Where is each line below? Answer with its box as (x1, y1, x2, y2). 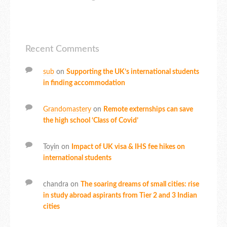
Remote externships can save (103, 106, 193, 113)
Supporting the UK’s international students (66, 68, 199, 76)
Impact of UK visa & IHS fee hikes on (71, 143, 185, 151)
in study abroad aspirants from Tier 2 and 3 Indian (43, 192, 197, 200)
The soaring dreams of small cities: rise (81, 181, 199, 188)
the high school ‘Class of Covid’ (43, 117, 138, 125)
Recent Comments (25, 45, 99, 54)
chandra (43, 181, 68, 188)
